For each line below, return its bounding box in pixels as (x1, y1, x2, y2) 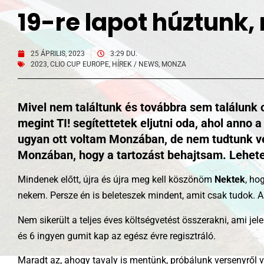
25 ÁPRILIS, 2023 (31, 49, 85, 58)
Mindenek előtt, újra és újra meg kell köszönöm (18, 174, 214, 186)
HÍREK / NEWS (112, 60, 159, 68)
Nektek (214, 174, 245, 186)
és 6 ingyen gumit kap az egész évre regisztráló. (18, 230, 216, 242)
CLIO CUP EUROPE (50, 60, 109, 68)
